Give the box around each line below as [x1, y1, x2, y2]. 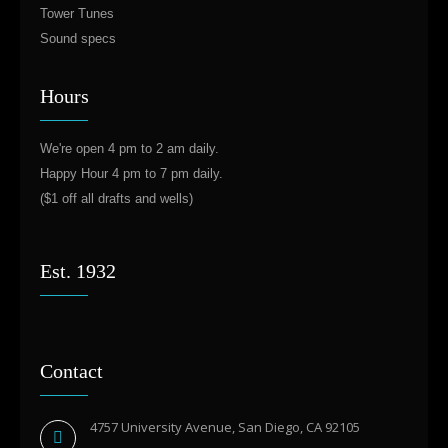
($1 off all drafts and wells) [40, 191, 193, 206]
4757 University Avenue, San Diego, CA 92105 [90, 418, 360, 436]
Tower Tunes [40, 6, 114, 21]
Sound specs [40, 31, 116, 46]
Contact [40, 360, 103, 382]
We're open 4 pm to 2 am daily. [40, 141, 219, 156]
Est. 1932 [40, 260, 116, 282]
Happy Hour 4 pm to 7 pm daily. [40, 166, 223, 181]
